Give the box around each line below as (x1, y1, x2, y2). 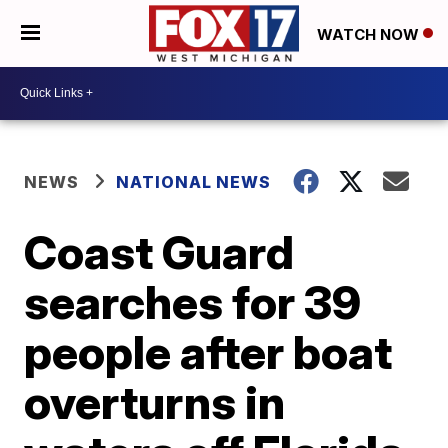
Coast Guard (24, 223, 295, 280)
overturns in (24, 373, 286, 430)
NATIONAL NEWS (116, 171, 272, 192)
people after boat (24, 323, 393, 380)
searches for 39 (24, 273, 362, 330)
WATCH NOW (317, 24, 423, 44)
